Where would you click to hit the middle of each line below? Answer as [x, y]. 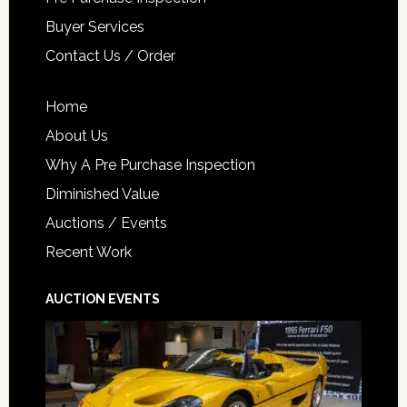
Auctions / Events [106, 223]
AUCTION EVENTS [102, 299]
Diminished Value [102, 194]
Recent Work [88, 253]
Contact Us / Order [110, 56]
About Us [76, 136]
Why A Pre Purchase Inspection [150, 165]
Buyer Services [94, 27]
